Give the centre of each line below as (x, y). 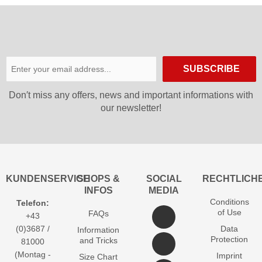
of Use (229, 212)
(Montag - (33, 254)
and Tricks (98, 240)
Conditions (229, 201)
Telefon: (33, 203)
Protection (229, 239)
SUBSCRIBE (211, 68)
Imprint (229, 255)
